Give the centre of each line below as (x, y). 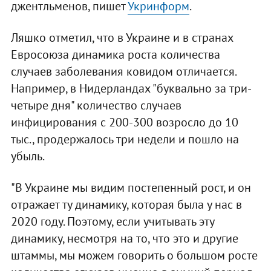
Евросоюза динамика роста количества (115, 55)
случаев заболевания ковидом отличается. (123, 72)
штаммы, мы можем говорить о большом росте (134, 256)
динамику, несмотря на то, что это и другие (124, 239)
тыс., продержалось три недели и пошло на (125, 139)
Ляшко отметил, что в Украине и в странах (122, 38)
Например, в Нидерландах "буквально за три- (131, 89)
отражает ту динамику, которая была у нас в (126, 205)
